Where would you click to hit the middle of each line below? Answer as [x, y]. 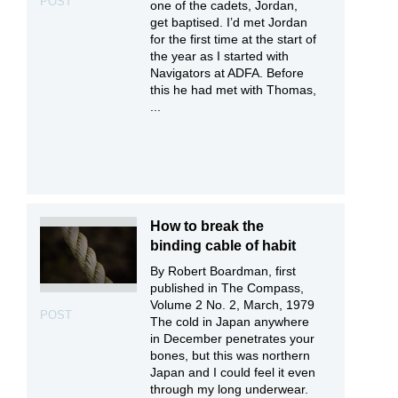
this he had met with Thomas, [234, 89]
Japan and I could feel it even [233, 372]
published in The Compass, [227, 287]
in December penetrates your [233, 338]
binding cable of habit [223, 245]
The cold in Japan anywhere [230, 321]
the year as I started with [220, 56]
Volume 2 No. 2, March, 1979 [233, 304]
